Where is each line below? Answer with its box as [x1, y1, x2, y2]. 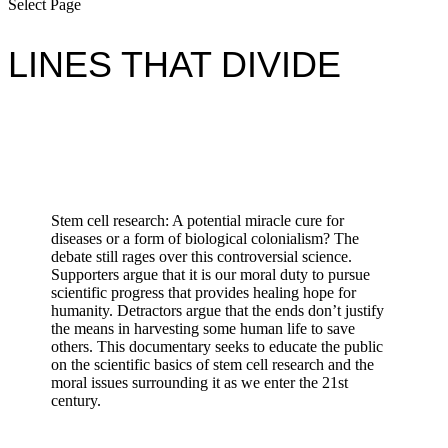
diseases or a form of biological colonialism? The [51, 229, 360, 247]
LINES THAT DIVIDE [8, 43, 341, 85]
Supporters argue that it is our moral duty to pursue [51, 265, 371, 283]
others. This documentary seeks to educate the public [51, 337, 384, 355]
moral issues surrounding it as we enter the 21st [51, 373, 349, 391]
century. [51, 391, 102, 409]
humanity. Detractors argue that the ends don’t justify [51, 301, 385, 319]
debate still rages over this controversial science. [51, 247, 353, 265]
